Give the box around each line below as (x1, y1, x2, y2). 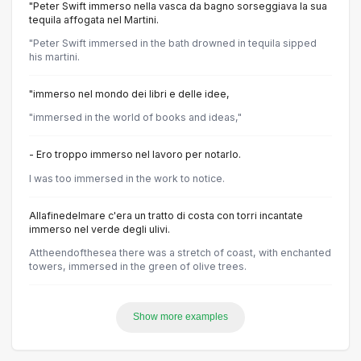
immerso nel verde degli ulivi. (29, 222, 170, 235)
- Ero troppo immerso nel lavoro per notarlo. (29, 148, 241, 161)
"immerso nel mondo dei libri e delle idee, (29, 88, 230, 101)
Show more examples (133, 311, 228, 323)
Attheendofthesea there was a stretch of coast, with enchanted (29, 246, 331, 259)
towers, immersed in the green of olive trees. (29, 259, 247, 272)
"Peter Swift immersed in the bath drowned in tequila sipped (29, 37, 317, 50)
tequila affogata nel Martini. (29, 13, 159, 26)
